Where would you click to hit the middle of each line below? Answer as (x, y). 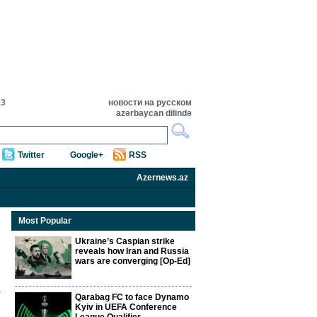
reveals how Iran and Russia (132, 251)
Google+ (87, 155)
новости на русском (150, 103)
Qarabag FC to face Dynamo (132, 297)
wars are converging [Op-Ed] (133, 261)
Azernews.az (162, 178)
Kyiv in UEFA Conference (126, 307)
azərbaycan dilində (154, 113)
